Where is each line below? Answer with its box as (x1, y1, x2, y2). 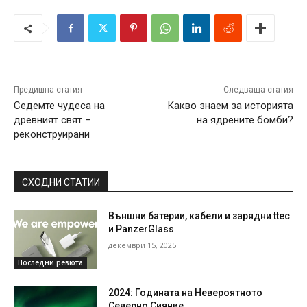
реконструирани (14, 128, 90, 141)
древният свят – (14, 114, 91, 127)
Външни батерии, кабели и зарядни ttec (108, 210, 291, 222)
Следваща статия (223, 85, 293, 95)
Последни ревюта (18, 257, 83, 267)
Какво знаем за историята (167, 99, 293, 112)
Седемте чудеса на (14, 99, 105, 112)
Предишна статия (14, 85, 82, 95)
